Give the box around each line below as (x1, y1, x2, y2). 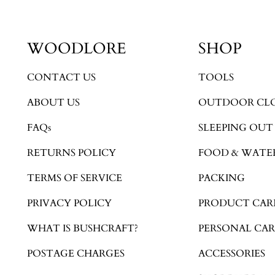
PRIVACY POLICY (27, 196, 112, 210)
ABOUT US (27, 95, 80, 109)
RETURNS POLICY (27, 145, 116, 160)
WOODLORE (27, 37, 126, 59)
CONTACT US (27, 70, 96, 84)
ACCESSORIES (198, 246, 266, 260)
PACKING (198, 171, 246, 185)
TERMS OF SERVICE (27, 171, 122, 185)
